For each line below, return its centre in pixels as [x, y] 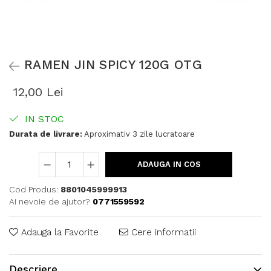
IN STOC [43, 119]
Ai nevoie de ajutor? [50, 201]
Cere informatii [162, 232]
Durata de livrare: [46, 134]
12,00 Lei [38, 92]
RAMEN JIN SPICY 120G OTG [113, 64]
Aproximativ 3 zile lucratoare [139, 134]
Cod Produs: [34, 189]
